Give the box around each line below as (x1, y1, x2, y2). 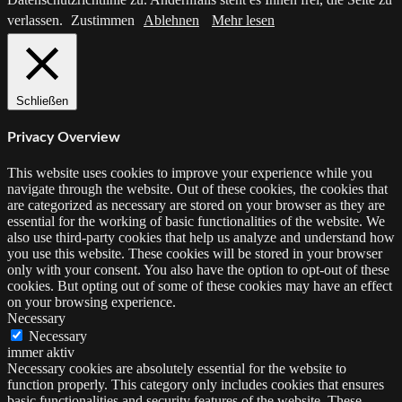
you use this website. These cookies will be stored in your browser (7, 246, 382, 262)
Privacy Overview (7, 130, 120, 145)
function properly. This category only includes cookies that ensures (7, 377, 384, 393)
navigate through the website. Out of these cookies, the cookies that (7, 181, 388, 197)
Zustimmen (71, 12, 135, 28)
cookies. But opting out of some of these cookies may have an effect (7, 278, 392, 294)
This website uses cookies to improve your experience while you (7, 165, 372, 181)
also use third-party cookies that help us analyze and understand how (7, 230, 395, 246)
